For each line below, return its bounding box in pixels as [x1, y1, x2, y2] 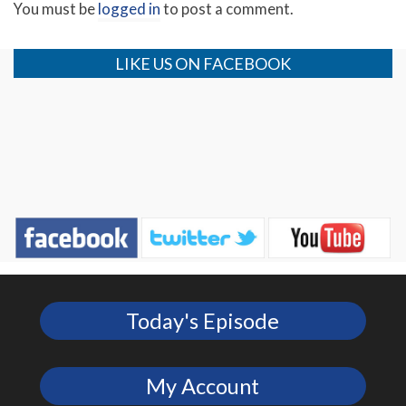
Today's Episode [126, 308, 280, 334]
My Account [146, 373, 260, 400]
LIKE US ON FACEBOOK [115, 53, 291, 73]
